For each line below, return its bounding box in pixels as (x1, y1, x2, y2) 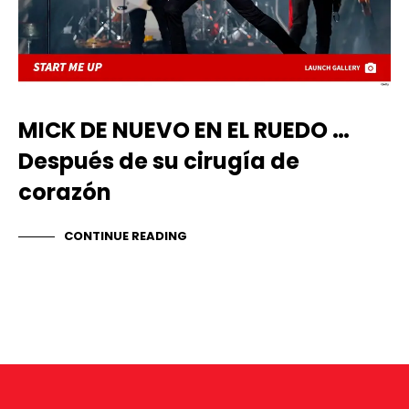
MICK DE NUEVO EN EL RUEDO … (18, 115, 350, 146)
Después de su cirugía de (18, 146, 299, 177)
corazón (18, 177, 111, 208)
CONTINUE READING (64, 226, 187, 245)
